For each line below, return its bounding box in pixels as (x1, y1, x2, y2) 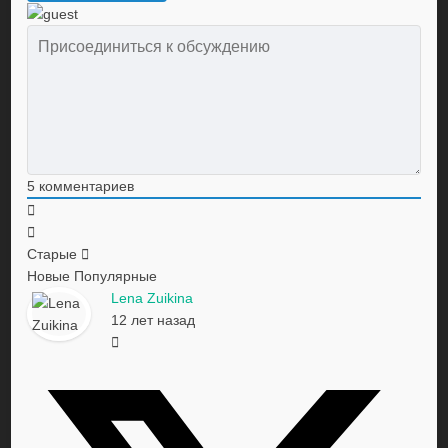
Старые (27, 246, 78, 263)
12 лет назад (111, 312, 196, 329)
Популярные (74, 268, 158, 285)
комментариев (35, 178, 135, 195)
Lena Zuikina (111, 290, 194, 307)
